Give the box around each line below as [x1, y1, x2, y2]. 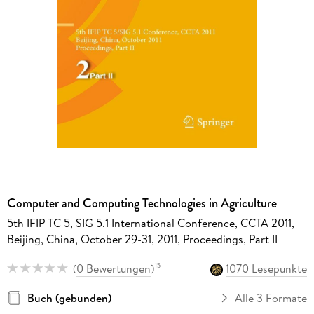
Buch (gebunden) [27, 289, 111, 306]
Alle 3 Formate [235, 289, 308, 306]
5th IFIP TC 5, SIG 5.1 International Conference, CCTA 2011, [6, 214, 294, 231]
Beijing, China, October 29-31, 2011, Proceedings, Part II [6, 231, 278, 247]
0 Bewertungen [76, 260, 151, 276]
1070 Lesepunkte [226, 260, 308, 276]
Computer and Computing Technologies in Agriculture [6, 193, 277, 212]
